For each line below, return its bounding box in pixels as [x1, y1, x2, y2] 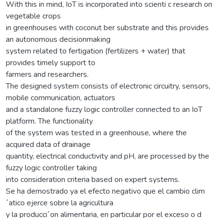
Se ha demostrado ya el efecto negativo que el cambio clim [6, 185, 205, 197]
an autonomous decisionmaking [6, 34, 110, 45]
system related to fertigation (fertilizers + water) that [6, 45, 185, 56]
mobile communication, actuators [6, 92, 115, 103]
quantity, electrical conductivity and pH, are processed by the [6, 150, 209, 162]
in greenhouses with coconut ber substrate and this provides [6, 22, 209, 33]
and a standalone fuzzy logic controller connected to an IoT [6, 104, 202, 115]
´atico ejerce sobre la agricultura [6, 197, 113, 208]
